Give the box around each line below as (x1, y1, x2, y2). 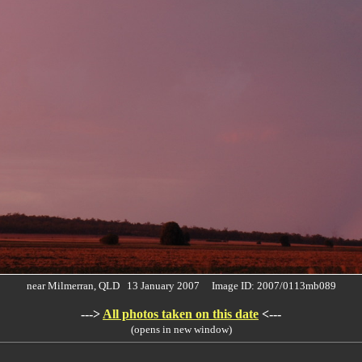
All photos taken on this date (103, 307, 259, 321)
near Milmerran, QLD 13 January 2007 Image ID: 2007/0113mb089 (26, 280, 336, 292)
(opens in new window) (130, 323, 232, 335)
